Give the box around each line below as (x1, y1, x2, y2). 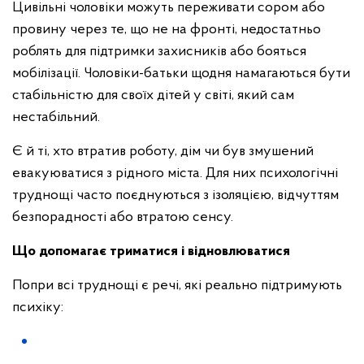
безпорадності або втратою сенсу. (12, 210, 236, 225)
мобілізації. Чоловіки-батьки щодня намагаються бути (12, 66, 350, 81)
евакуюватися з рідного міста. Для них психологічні (12, 166, 338, 181)
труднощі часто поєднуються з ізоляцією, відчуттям (12, 188, 339, 203)
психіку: (12, 300, 67, 315)
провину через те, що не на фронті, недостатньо (12, 22, 321, 37)
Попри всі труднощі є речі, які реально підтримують (12, 278, 342, 293)
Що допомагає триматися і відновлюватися (12, 244, 293, 259)
